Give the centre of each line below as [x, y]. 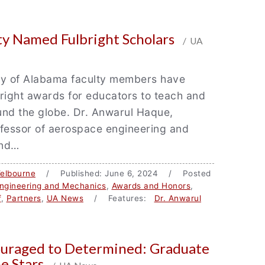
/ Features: [119, 198]
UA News [65, 198]
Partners [24, 198]
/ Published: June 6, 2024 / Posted [123, 173]
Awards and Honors [151, 186]
